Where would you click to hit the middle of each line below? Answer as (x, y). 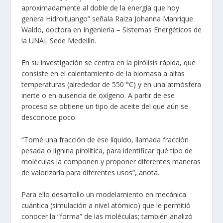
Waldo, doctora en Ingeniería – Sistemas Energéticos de (111, 29)
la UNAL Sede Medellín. (58, 40)
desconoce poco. (49, 117)
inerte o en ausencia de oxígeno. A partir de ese (98, 96)
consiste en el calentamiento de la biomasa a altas (103, 74)
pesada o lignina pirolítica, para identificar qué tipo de (107, 150)
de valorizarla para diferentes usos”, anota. (90, 172)
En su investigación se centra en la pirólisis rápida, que (108, 63)
